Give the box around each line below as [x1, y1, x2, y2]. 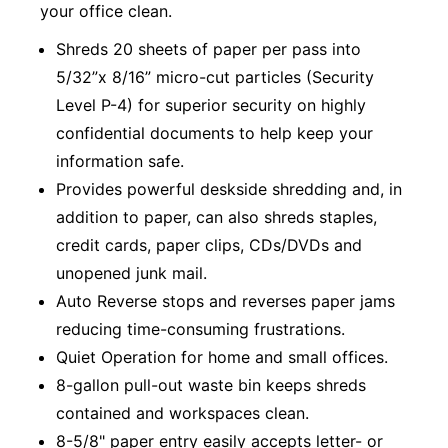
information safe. [56, 150, 184, 171]
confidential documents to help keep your [56, 122, 373, 143]
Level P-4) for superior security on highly [56, 94, 366, 115]
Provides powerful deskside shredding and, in [56, 178, 402, 199]
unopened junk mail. [56, 262, 207, 283]
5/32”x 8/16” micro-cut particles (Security [56, 66, 374, 87]
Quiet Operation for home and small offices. [56, 346, 388, 367]
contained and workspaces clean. [56, 402, 309, 423]
